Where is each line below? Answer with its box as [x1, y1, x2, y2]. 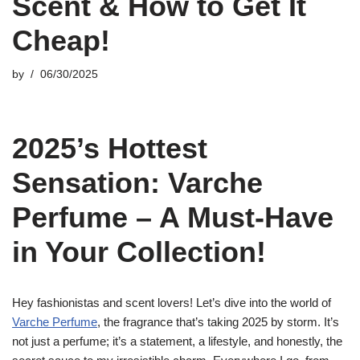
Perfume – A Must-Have [12, 201, 333, 234]
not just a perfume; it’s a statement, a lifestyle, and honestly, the [12, 334, 342, 348]
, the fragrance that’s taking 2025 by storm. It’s [97, 315, 339, 329]
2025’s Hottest [12, 132, 207, 165]
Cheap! [12, 24, 110, 57]
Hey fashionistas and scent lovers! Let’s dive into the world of [12, 296, 331, 309]
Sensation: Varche [12, 166, 263, 199]
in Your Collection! [12, 235, 266, 268]
